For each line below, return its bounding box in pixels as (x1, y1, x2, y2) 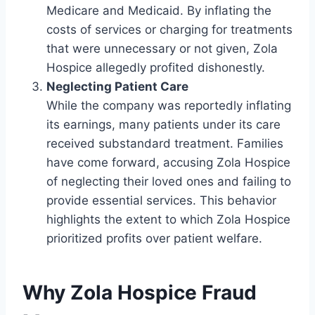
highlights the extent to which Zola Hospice (46, 212, 290, 227)
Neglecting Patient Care (46, 79, 188, 94)
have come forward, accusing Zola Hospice (46, 155, 290, 170)
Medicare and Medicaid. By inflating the (46, 4, 271, 18)
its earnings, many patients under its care (46, 117, 281, 132)
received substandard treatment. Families (46, 136, 283, 151)
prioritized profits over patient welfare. (46, 231, 262, 246)
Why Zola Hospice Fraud (22, 281, 257, 305)
